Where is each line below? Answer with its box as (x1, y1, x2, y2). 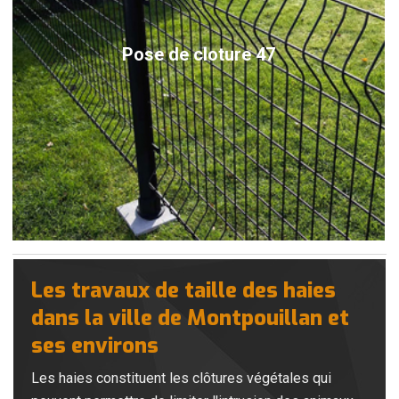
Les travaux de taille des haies (31, 275, 336, 305)
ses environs (31, 330, 159, 360)
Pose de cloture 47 (122, 43, 275, 65)
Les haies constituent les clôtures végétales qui (31, 369, 331, 387)
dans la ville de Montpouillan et (31, 303, 349, 332)
